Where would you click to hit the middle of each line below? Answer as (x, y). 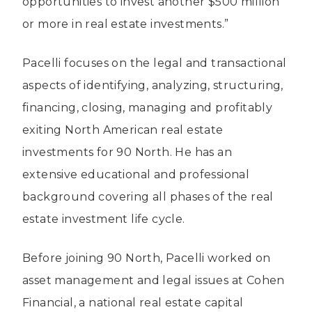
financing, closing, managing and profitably (148, 107)
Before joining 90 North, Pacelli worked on (147, 258)
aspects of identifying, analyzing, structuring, (153, 85)
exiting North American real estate (123, 130)
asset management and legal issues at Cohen (154, 280)
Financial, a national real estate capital (133, 302)
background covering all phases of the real (148, 196)
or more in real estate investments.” (126, 24)
